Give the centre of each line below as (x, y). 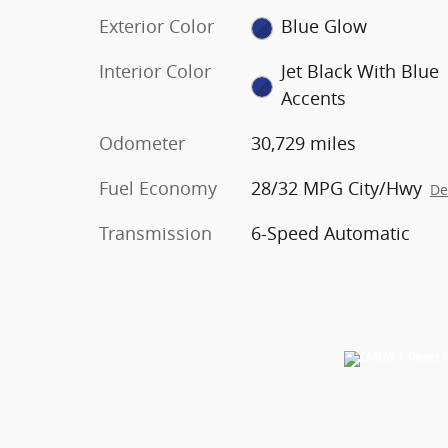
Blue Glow (324, 26)
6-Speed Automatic (330, 233)
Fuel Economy (158, 188)
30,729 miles (303, 143)
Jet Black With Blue (360, 71)
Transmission (155, 233)
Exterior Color (156, 26)
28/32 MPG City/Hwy (336, 188)
